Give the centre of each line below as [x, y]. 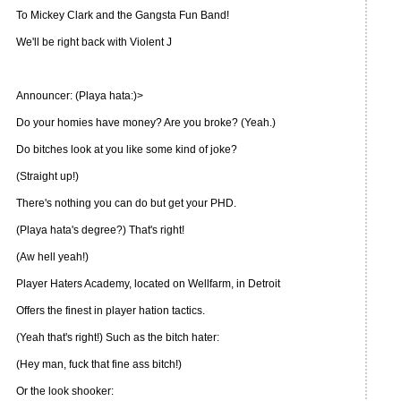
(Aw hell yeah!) [52, 257]
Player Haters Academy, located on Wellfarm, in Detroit [148, 284]
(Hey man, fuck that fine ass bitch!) [99, 364]
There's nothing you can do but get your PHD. [126, 203]
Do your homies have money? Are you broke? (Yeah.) [146, 123]
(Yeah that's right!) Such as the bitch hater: [118, 337]
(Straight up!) [47, 176]
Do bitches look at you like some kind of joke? [127, 149]
